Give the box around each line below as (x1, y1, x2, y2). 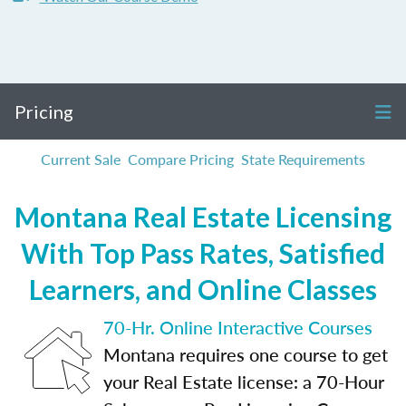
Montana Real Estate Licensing (14, 200, 391, 233)
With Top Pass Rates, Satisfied (21, 237, 385, 269)
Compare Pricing (128, 149, 234, 169)
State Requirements (241, 149, 365, 169)
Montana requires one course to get (103, 342, 388, 367)
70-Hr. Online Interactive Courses (103, 314, 372, 340)
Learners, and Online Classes (29, 273, 377, 305)
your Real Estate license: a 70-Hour (103, 369, 384, 394)
